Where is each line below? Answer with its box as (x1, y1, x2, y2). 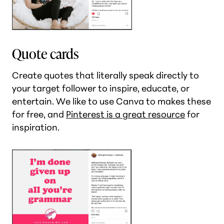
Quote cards (12, 43, 78, 63)
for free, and (12, 108, 66, 120)
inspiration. (12, 121, 59, 133)
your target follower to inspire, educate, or (12, 82, 189, 94)
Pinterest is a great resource (66, 108, 185, 120)
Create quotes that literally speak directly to (12, 69, 199, 81)
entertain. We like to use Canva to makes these (12, 95, 211, 107)
